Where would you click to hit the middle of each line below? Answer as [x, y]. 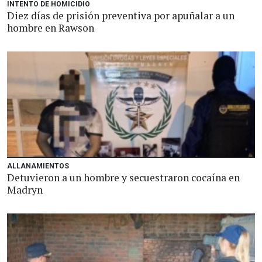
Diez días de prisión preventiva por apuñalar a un [121, 15]
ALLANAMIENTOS [38, 166]
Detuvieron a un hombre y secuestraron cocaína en [123, 177]
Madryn [25, 190]
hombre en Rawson [51, 28]
